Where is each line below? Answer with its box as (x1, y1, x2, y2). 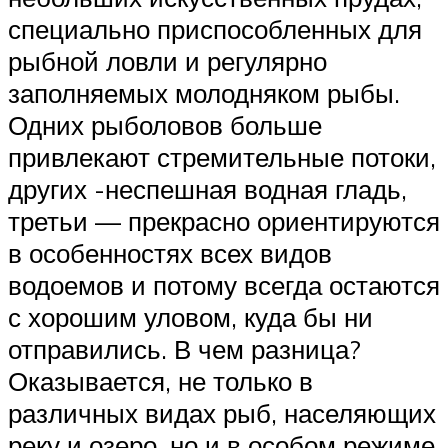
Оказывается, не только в (8, 364, 313, 397)
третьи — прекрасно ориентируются (8, 204, 440, 237)
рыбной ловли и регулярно (8, 44, 327, 77)
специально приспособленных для (8, 12, 422, 45)
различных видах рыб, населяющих (8, 396, 436, 429)
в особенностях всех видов (8, 236, 332, 269)
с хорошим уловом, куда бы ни (8, 300, 373, 333)
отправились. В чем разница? (8, 332, 361, 365)
